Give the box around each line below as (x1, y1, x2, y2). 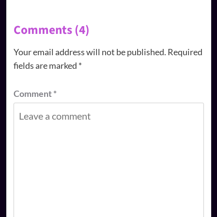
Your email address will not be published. (13, 46, 166, 57)
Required (167, 46, 202, 57)
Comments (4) (13, 21, 90, 39)
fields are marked (13, 60, 78, 71)
